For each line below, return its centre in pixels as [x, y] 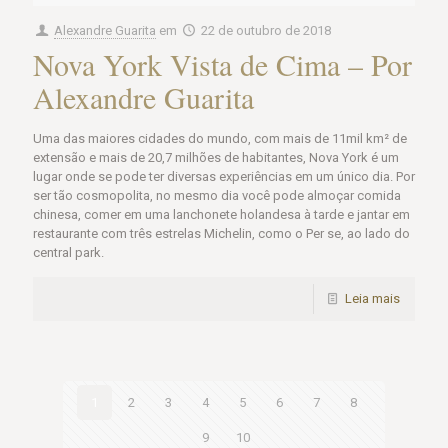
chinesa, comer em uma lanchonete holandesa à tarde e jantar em [221, 214]
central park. [68, 252]
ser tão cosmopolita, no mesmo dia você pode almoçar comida [217, 195]
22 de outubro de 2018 [266, 30]
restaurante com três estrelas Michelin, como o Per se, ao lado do [221, 233]
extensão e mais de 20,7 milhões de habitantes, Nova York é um [216, 157]
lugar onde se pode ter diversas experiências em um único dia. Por [224, 176]
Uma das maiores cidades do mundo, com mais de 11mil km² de [220, 138]
